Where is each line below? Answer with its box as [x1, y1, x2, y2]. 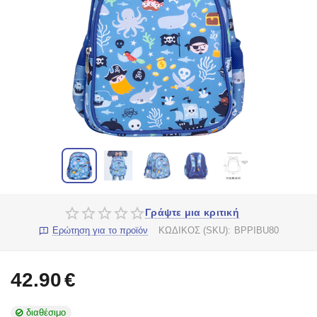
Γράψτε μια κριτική [145, 207, 239, 219]
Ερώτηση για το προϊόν [52, 225, 148, 236]
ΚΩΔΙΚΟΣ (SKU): [158, 225, 231, 236]
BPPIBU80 [234, 225, 279, 236]
